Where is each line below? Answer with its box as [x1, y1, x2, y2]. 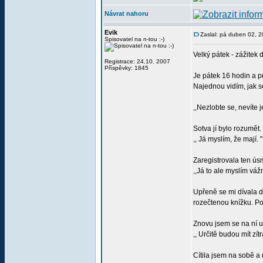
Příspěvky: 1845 [104, 65, 149, 71]
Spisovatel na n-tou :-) [104, 36, 164, 42]
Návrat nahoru [104, 10, 149, 17]
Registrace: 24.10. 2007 [104, 58, 170, 65]
